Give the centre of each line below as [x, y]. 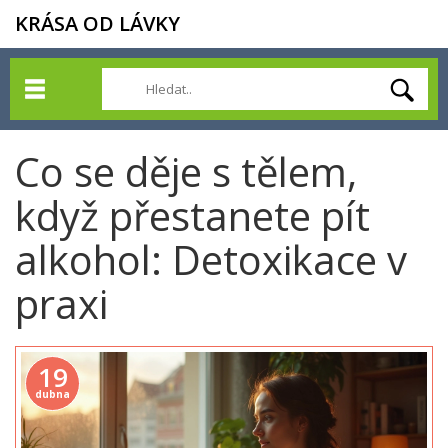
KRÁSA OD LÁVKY [97, 23]
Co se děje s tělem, [186, 171]
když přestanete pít [192, 215]
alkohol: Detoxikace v [211, 259]
